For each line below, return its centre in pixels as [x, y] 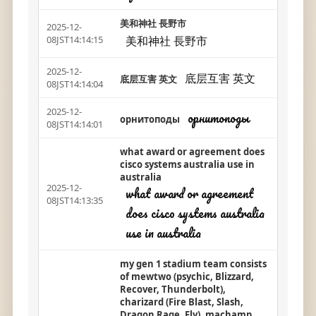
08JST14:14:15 [74, 39]
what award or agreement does [192, 152]
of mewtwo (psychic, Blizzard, [187, 276]
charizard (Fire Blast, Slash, [181, 302]
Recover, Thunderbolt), [172, 289]
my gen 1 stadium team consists [193, 264]
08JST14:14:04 [74, 84]
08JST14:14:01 [74, 124]
